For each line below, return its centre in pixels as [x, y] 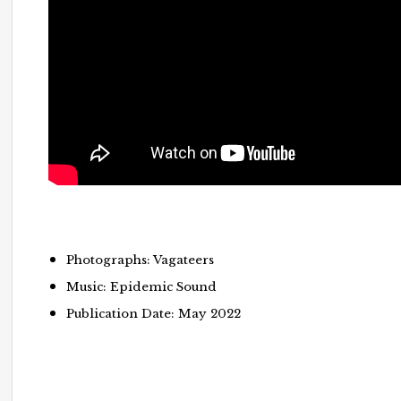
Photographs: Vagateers [141, 260]
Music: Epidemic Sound [142, 286]
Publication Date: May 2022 [154, 313]
